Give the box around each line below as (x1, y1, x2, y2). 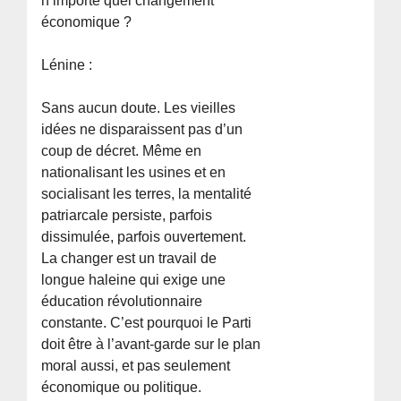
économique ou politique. (41, 379, 202, 395)
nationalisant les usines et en (41, 164, 226, 180)
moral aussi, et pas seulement (41, 357, 231, 373)
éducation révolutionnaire (41, 293, 203, 309)
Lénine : (41, 56, 93, 73)
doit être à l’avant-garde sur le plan (41, 336, 261, 352)
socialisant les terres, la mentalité (41, 185, 252, 201)
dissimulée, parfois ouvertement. (41, 228, 247, 244)
